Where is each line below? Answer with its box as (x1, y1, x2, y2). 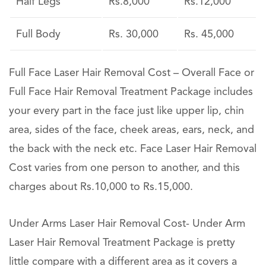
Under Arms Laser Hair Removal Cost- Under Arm (9, 218, 245, 229)
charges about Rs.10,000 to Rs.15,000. (9, 182, 193, 192)
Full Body (16, 29, 61, 40)
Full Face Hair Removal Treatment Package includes (9, 87, 253, 97)
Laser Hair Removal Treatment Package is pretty (9, 237, 235, 248)
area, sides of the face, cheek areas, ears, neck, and (9, 125, 254, 135)
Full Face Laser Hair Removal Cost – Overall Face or (9, 68, 254, 78)
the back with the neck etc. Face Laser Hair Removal (9, 144, 256, 154)
